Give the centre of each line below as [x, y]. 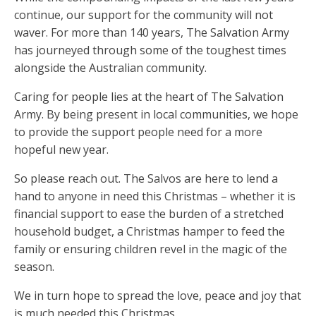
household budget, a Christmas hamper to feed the [150, 232]
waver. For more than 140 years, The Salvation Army [152, 33]
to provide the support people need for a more [138, 132]
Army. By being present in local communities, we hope [156, 115]
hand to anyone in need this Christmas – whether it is [155, 196]
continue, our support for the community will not [144, 15]
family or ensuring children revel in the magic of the [151, 249]
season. [34, 267]
